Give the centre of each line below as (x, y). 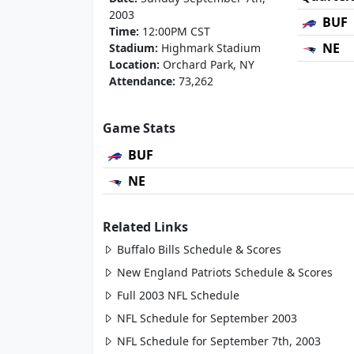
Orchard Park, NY (207, 64)
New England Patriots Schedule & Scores (225, 272)
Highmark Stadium (209, 48)
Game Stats (139, 128)
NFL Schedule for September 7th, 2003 (219, 341)
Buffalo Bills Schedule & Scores (199, 249)
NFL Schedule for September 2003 (207, 318)
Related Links (145, 227)
